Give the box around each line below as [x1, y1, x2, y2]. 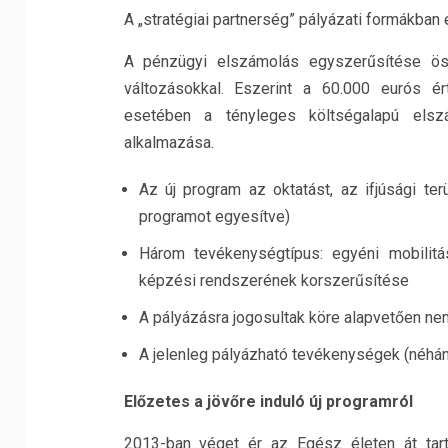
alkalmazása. [123, 133, 214, 152]
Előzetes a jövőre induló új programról [123, 392, 413, 411]
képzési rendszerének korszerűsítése [138, 271, 409, 290]
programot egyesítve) [138, 207, 290, 226]
